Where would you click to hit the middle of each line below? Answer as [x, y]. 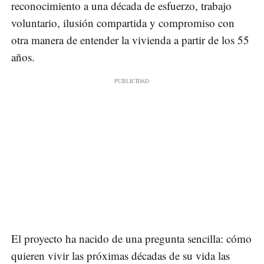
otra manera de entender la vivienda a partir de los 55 [130, 40]
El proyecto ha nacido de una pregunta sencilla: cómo [131, 239]
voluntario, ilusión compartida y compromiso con [123, 23]
